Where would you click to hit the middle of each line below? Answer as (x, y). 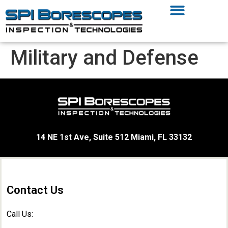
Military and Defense (104, 58)
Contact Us (35, 190)
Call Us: (21, 214)
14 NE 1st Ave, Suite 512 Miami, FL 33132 (114, 137)
